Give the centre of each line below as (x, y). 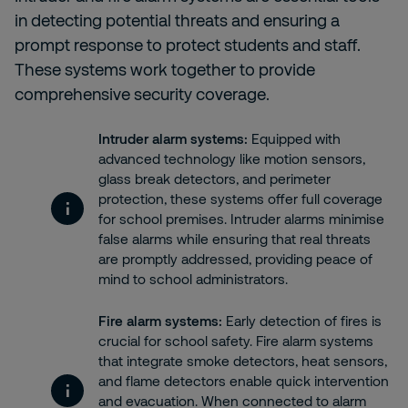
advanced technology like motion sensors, (232, 158)
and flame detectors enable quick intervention (244, 381)
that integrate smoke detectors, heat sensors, (243, 361)
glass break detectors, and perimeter (214, 178)
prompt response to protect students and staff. (188, 45)
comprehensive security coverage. (142, 94)
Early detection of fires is (302, 321)
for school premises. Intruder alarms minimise (241, 219)
